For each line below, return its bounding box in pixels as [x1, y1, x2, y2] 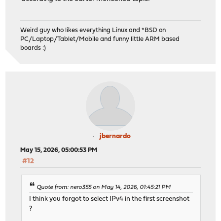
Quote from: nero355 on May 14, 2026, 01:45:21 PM [37, 184, 171, 191]
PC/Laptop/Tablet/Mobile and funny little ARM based [20, 36, 180, 42]
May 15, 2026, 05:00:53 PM [20, 147, 98, 153]
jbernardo [99, 132, 131, 140]
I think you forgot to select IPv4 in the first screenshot [29, 196, 190, 203]
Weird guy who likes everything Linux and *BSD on [20, 27, 166, 34]
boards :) [20, 44, 46, 51]
